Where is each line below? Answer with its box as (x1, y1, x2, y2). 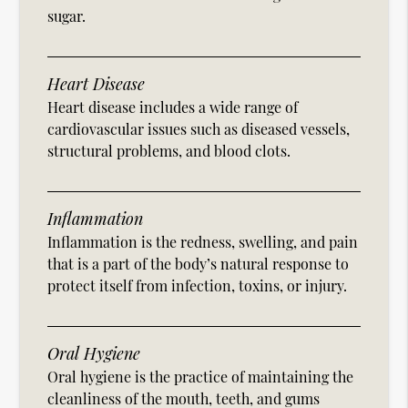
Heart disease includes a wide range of (47, 97, 299, 117)
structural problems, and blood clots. (47, 141, 291, 161)
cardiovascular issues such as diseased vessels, (47, 119, 351, 139)
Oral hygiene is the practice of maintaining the (47, 367, 354, 387)
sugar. (47, 6, 87, 26)
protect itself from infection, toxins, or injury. (47, 276, 348, 296)
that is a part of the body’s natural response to (47, 254, 350, 274)
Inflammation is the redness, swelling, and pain (47, 232, 359, 252)
